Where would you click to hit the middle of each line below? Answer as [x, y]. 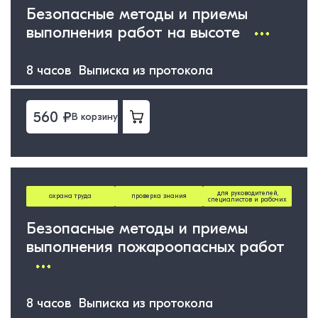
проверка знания [159, 196]
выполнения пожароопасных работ [155, 247]
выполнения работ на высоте [135, 32]
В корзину [94, 117]
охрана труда [71, 196]
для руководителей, [247, 193]
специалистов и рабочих [248, 199]
